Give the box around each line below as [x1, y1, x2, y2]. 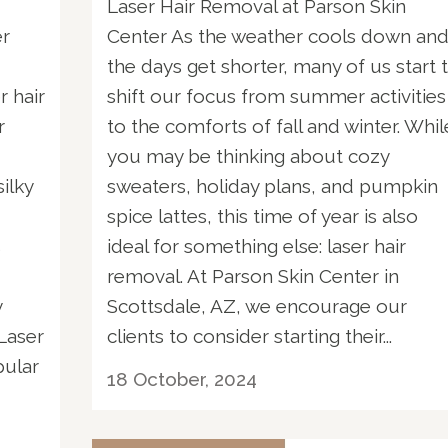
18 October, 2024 [107, 367, 257, 390]
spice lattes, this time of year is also [107, 204, 418, 227]
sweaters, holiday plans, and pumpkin [107, 174, 438, 197]
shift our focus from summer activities [107, 84, 446, 107]
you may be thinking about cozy [107, 144, 389, 167]
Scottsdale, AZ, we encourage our [107, 294, 407, 317]
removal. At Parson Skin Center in [107, 264, 399, 287]
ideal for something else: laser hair [107, 234, 406, 257]
